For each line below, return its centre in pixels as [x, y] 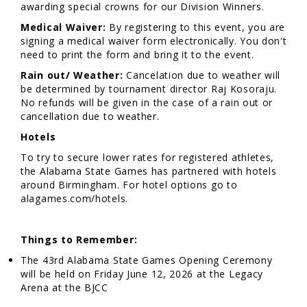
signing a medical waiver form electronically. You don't [154, 41]
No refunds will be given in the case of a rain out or [147, 103]
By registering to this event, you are [197, 27]
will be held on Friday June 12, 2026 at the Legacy [142, 274]
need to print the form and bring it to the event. [139, 55]
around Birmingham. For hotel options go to [129, 185]
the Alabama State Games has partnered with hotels [149, 171]
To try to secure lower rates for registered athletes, [148, 158]
